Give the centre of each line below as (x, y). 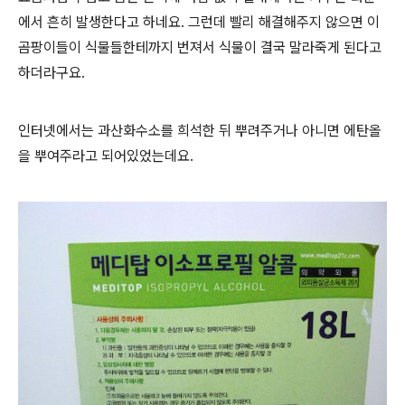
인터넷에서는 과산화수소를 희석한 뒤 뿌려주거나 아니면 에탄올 (200, 130)
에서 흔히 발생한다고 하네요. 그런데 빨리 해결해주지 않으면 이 (199, 22)
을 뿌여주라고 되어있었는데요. (108, 155)
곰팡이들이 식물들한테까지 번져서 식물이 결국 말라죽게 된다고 (200, 47)
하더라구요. (53, 72)
